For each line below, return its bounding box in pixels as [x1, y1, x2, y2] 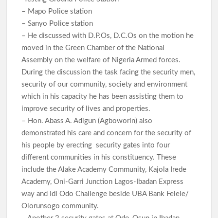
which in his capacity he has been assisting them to [21, 92, 184, 100]
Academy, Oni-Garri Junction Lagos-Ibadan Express [21, 178, 184, 185]
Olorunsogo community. [21, 202, 101, 210]
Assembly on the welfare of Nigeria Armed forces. [21, 56, 183, 64]
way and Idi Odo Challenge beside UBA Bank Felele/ [21, 190, 189, 198]
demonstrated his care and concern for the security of [21, 129, 192, 137]
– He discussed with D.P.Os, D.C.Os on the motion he [21, 32, 194, 39]
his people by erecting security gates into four [21, 141, 170, 149]
